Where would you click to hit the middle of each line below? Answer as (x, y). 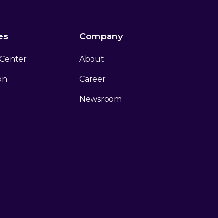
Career (92, 79)
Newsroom (100, 99)
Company (101, 36)
